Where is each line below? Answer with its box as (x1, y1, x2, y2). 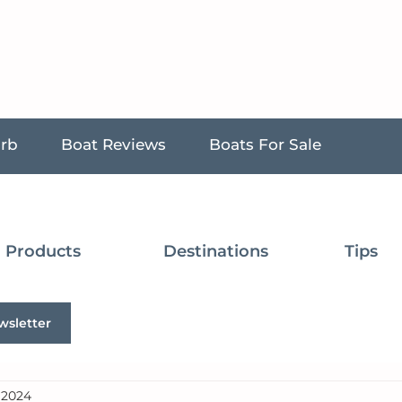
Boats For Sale (209, 135, 321, 153)
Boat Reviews (61, 135, 166, 153)
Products (5, 241, 81, 261)
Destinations (162, 241, 268, 261)
